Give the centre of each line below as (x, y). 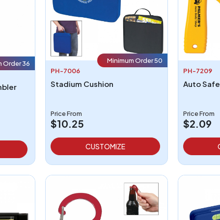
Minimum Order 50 (135, 60)
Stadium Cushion (82, 83)
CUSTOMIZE (105, 146)
